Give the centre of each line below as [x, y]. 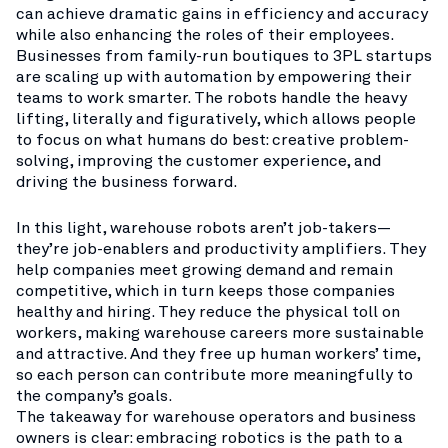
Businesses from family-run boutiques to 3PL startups [224, 56]
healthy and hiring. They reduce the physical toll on [208, 312]
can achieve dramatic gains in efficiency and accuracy [222, 14]
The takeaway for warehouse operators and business [216, 417]
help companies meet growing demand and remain [204, 270]
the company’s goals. [95, 396]
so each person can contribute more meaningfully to [214, 375]
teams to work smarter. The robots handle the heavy [211, 98]
